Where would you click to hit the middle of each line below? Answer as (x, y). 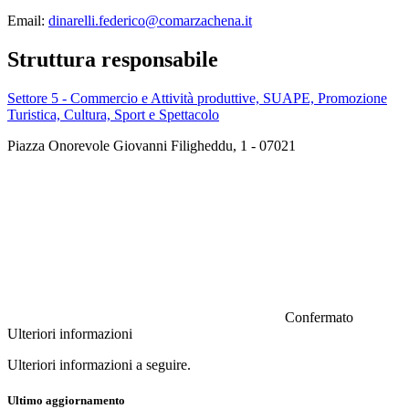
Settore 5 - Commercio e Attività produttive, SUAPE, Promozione (197, 98)
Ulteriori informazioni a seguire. (99, 364)
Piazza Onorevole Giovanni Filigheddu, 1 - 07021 (152, 145)
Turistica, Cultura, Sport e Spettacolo (113, 114)
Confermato (319, 317)
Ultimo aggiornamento (66, 400)
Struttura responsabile (113, 59)
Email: (28, 20)
